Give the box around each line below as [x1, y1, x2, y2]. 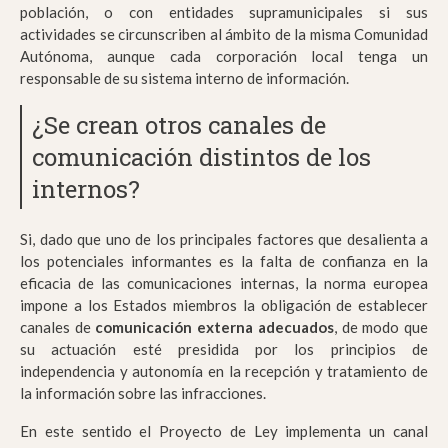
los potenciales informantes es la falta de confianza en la [20, 252, 428, 271]
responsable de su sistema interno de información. [20, 69, 349, 88]
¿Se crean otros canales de [32, 109, 326, 142]
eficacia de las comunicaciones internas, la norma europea [20, 274, 428, 293]
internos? [32, 173, 140, 206]
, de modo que [333, 318, 429, 337]
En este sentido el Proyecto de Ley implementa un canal [20, 422, 428, 441]
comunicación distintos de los [32, 141, 371, 174]
